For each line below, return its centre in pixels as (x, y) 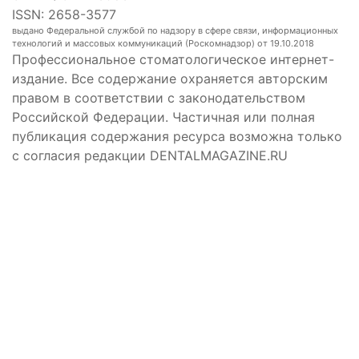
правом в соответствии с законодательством (159, 98)
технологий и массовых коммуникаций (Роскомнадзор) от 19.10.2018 (163, 44)
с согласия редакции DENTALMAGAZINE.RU (150, 156)
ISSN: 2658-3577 (64, 15)
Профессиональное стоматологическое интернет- (173, 60)
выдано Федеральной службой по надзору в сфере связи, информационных (175, 31)
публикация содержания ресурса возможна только (177, 137)
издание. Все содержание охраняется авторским (170, 79)
